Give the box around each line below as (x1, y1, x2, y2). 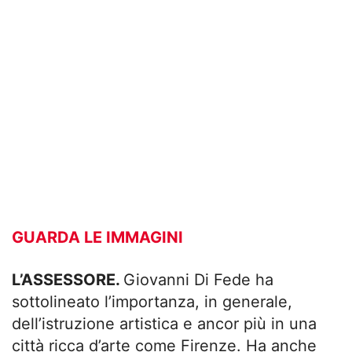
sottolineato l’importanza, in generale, (12, 292, 292, 311)
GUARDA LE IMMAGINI (12, 228, 183, 247)
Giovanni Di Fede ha (123, 270, 273, 289)
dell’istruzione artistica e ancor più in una (12, 314, 317, 333)
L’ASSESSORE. (12, 270, 123, 289)
